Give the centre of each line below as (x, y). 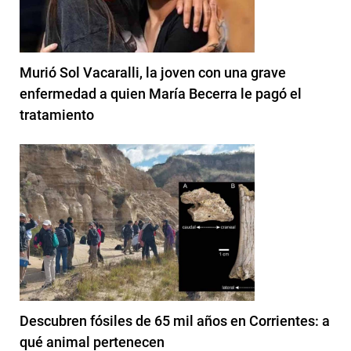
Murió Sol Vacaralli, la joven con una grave (153, 72)
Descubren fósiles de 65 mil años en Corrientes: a (175, 320)
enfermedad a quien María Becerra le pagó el (161, 93)
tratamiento (57, 114)
